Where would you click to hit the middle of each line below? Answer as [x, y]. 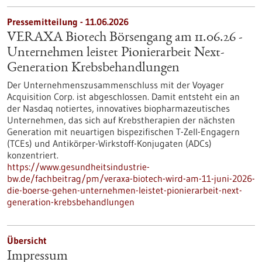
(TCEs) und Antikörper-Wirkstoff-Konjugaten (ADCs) [109, 143]
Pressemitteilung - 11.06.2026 [68, 22]
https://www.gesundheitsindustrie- [78, 167]
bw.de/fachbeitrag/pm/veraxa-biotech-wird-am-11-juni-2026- [131, 178]
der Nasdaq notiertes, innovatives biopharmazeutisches [118, 108]
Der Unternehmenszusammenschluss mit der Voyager [116, 85]
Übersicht [27, 240]
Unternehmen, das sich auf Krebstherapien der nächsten [121, 120]
